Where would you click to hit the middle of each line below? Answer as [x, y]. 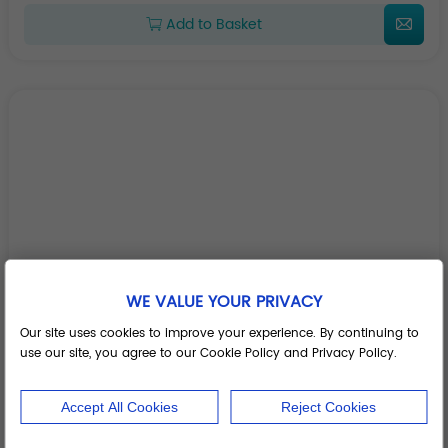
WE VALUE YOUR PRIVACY [224, 301]
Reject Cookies [329, 406]
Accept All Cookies [119, 406]
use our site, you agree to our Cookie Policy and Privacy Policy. [209, 353]
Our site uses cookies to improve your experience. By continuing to [220, 333]
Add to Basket [211, 25]
